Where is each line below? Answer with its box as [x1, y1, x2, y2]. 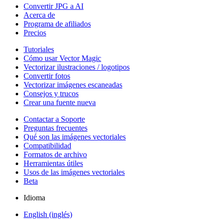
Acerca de [24, 11, 55, 20]
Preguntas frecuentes [24, 124, 87, 133]
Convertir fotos [24, 72, 70, 81]
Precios [24, 28, 46, 37]
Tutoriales [24, 45, 54, 54]
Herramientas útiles [24, 159, 83, 168]
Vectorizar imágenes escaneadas [24, 81, 122, 89]
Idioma [24, 193, 45, 202]
